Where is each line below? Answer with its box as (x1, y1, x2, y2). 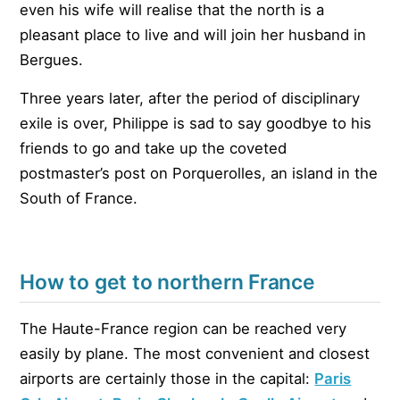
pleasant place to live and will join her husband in (20, 26, 367, 45)
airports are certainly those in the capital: (20, 369, 315, 387)
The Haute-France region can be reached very (20, 319, 347, 337)
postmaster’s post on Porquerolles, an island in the (20, 164, 379, 183)
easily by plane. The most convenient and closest (20, 344, 371, 362)
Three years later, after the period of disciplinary (20, 89, 361, 108)
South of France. (20, 189, 138, 208)
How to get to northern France (20, 270, 315, 296)
